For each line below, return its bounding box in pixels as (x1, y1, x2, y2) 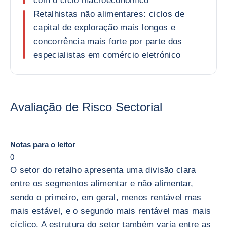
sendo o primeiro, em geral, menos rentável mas (10, 193, 202, 202)
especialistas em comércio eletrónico (33, 50, 181, 60)
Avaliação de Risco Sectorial (10, 100, 162, 114)
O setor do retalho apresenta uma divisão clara (10, 165, 196, 175)
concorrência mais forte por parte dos (33, 36, 182, 46)
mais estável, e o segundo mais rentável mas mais (10, 206, 211, 216)
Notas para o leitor (10, 140, 75, 149)
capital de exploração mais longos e (33, 23, 175, 32)
